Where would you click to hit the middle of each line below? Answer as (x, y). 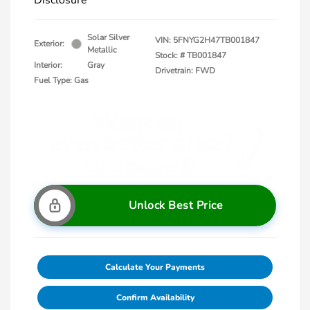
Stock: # (170, 55)
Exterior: (49, 44)
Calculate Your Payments (155, 267)
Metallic (102, 50)
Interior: (48, 65)
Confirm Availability (155, 298)
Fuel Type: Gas (61, 80)
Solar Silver (108, 37)
